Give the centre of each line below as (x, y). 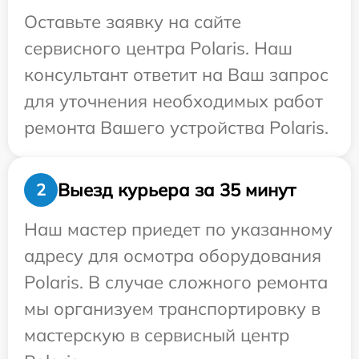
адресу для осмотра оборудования (173, 256)
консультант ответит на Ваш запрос (176, 75)
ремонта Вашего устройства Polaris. (176, 127)
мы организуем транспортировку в (172, 309)
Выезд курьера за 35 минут (177, 190)
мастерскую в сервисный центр (157, 335)
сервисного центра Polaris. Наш (158, 48)
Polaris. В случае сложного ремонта (176, 282)
